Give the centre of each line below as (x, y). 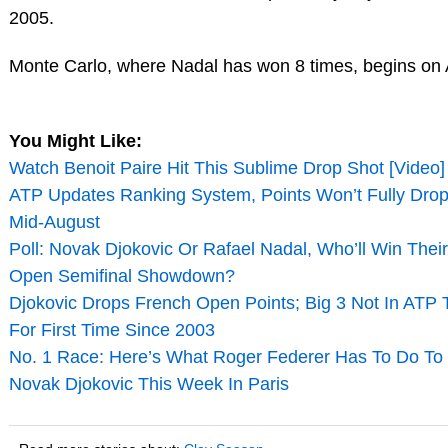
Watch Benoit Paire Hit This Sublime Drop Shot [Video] (226, 167)
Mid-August (54, 221)
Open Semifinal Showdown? (121, 275)
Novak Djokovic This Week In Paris (148, 383)
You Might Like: (75, 140)
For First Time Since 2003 (111, 329)
